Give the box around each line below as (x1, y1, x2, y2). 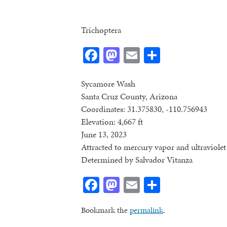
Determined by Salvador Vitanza (81, 153, 193, 166)
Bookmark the (81, 204, 130, 216)
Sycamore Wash (81, 77, 135, 90)
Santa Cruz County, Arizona (81, 90, 177, 102)
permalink (130, 204, 163, 216)
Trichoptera (81, 24, 121, 36)
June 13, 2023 (81, 128, 127, 140)
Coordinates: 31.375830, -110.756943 (81, 102, 207, 115)
